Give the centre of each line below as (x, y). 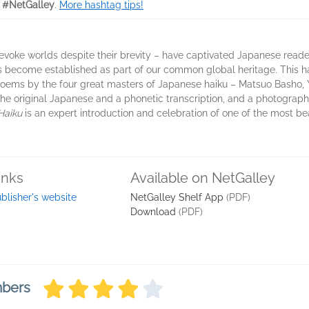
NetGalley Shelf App (177, 197)
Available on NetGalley (203, 178)
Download (153, 212)
